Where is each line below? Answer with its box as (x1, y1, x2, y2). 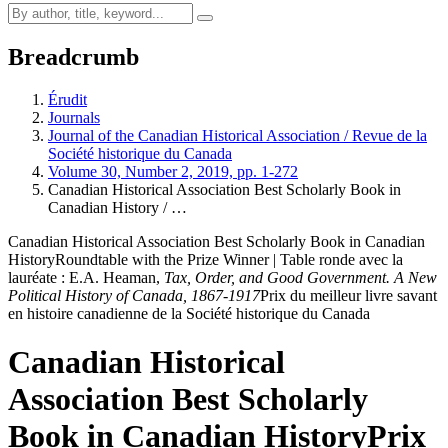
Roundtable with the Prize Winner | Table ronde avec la (55, 250, 403, 268)
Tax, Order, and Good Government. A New (164, 268, 437, 286)
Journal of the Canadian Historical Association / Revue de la (48, 126, 427, 144)
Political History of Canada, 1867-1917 (8, 286, 260, 304)
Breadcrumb (8, 43, 139, 70)
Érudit (48, 90, 87, 108)
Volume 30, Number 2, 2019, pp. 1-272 (48, 162, 298, 180)
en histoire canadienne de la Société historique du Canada (8, 304, 370, 322)
